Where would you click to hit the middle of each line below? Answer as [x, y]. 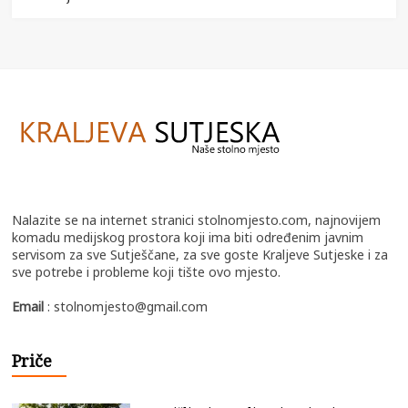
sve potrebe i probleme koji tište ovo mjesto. [147, 271]
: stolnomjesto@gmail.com [128, 306]
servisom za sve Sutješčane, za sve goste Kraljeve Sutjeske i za [200, 254]
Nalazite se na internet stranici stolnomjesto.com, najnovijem [197, 219]
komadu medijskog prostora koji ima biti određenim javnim [188, 237]
